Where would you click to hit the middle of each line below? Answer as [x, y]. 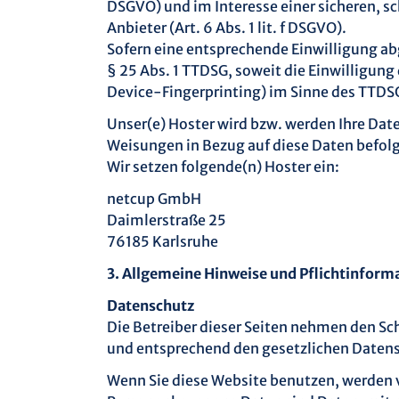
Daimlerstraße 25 [167, 220]
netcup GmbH [154, 199]
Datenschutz [151, 305]
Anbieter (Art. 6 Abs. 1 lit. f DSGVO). [227, 28]
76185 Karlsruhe [163, 241]
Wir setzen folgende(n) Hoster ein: [223, 167]
